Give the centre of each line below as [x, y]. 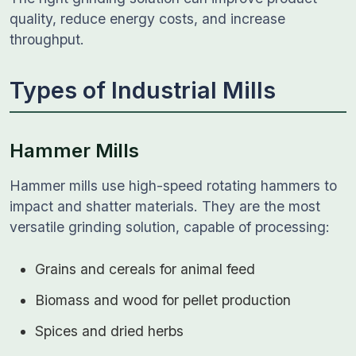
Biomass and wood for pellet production [163, 300]
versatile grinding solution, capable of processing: [170, 227]
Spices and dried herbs [109, 331]
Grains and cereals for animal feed [145, 269]
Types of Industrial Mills [143, 90]
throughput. [47, 39]
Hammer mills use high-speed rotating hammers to [173, 186]
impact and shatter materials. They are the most [165, 206]
